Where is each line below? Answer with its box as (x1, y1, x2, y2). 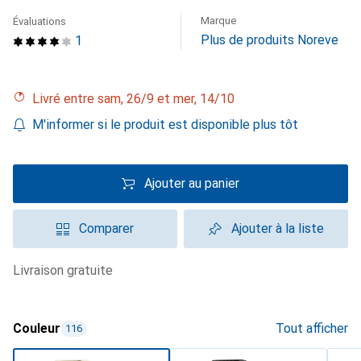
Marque (201, 15, 236, 27)
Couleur (13, 321, 60, 336)
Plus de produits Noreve (201, 32, 338, 48)
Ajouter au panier (144, 176, 239, 191)
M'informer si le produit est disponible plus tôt (32, 117, 298, 132)
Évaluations (13, 15, 66, 27)
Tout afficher (276, 321, 348, 336)
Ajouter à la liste (230, 221, 324, 236)
